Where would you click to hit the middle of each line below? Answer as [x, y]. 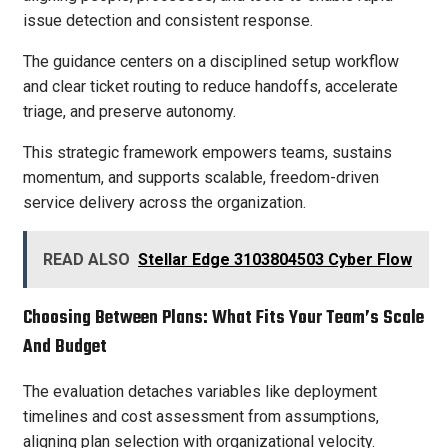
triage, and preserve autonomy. [129, 111]
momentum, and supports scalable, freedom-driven [201, 177]
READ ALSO [86, 259]
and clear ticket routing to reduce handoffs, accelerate [210, 86]
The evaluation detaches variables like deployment [200, 392]
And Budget [65, 348]
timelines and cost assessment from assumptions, [201, 417]
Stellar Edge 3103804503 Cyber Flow [275, 259]
